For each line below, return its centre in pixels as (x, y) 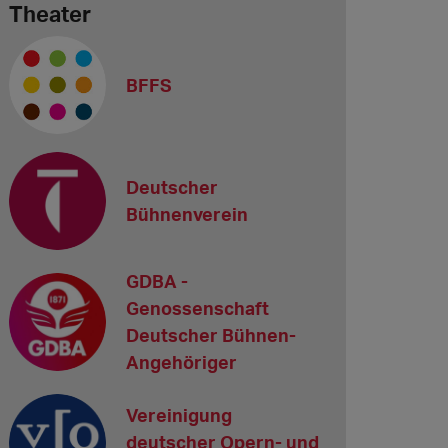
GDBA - (157, 280)
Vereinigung (179, 415)
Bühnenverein (187, 214)
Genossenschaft (198, 307)
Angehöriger (182, 361)
